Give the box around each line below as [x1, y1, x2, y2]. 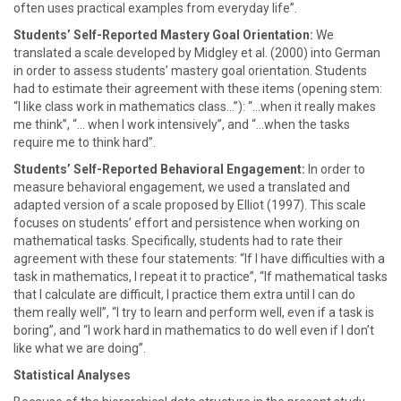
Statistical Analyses [13, 368, 131, 382]
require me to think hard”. [13, 135, 156, 149]
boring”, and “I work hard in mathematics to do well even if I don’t [13, 323, 374, 337]
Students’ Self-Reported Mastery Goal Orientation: [13, 28, 316, 42]
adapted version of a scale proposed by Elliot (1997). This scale [13, 198, 366, 212]
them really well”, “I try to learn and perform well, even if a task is [13, 305, 374, 320]
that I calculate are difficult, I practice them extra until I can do [13, 287, 355, 302]
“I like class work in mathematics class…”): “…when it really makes [13, 99, 376, 114]
